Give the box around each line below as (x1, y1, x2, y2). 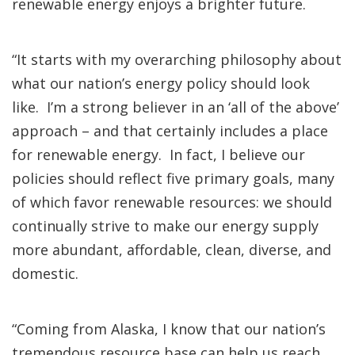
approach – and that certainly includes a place (12, 121, 328, 140)
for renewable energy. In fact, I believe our (12, 145, 305, 164)
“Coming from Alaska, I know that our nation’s (12, 319, 326, 338)
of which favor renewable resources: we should (12, 193, 332, 212)
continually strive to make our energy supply (12, 216, 319, 235)
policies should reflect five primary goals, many (12, 169, 334, 188)
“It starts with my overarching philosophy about (12, 50, 342, 69)
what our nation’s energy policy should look (12, 74, 310, 93)
